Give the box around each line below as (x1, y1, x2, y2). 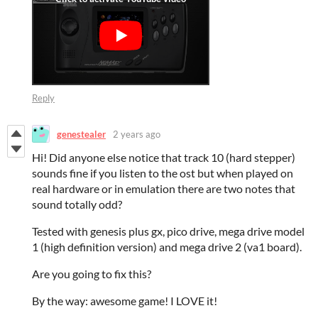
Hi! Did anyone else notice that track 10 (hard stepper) (32, 150, 295, 165)
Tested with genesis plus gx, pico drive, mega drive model (32, 224, 305, 238)
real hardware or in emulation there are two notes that (32, 182, 295, 196)
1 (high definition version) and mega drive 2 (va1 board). (32, 240, 304, 254)
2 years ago (113, 128, 160, 140)
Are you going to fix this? (32, 267, 153, 281)
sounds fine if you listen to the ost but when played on (32, 166, 293, 180)
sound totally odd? (32, 197, 124, 212)
